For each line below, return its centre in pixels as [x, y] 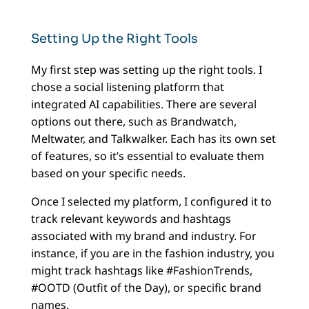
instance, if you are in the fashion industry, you [152, 253]
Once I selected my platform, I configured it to [151, 202]
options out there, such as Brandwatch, [133, 122]
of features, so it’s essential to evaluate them [147, 156]
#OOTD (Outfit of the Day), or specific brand [146, 288]
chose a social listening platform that [127, 87]
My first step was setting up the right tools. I [146, 70]
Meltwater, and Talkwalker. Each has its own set [153, 139]
